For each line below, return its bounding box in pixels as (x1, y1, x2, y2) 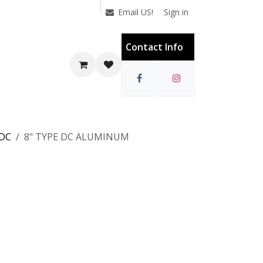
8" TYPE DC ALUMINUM (24, 130, 129, 143)
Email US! (118, 6, 153, 18)
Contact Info (126, 41, 183, 53)
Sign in (164, 6, 188, 18)
